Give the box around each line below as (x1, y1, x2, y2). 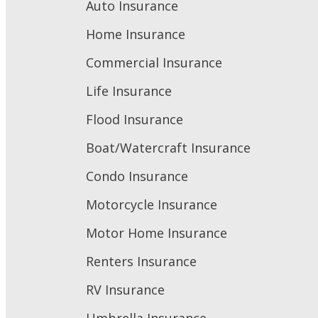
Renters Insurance (86, 252, 197, 270)
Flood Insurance (86, 110, 183, 128)
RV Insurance (86, 280, 165, 298)
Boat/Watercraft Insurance (86, 138, 251, 156)
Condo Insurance (86, 167, 188, 185)
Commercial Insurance (86, 53, 222, 71)
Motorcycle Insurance (86, 195, 217, 213)
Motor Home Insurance (86, 224, 227, 241)
